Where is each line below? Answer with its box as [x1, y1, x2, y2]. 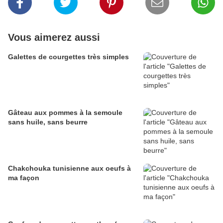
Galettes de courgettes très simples [8, 53, 129, 61]
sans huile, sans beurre [8, 118, 88, 126]
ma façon [8, 174, 39, 182]
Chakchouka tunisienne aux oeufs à [8, 164, 131, 173]
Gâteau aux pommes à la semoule [8, 109, 122, 117]
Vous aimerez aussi [8, 32, 100, 43]
